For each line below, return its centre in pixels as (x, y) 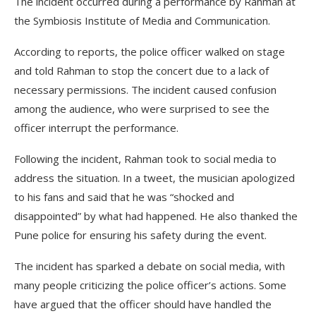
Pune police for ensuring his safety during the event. (140, 235)
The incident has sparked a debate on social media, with (150, 266)
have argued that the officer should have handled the (143, 304)
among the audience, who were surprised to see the (142, 108)
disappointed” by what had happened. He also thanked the (156, 215)
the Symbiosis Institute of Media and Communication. (142, 20)
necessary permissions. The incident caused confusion (145, 89)
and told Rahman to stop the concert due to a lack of (141, 70)
